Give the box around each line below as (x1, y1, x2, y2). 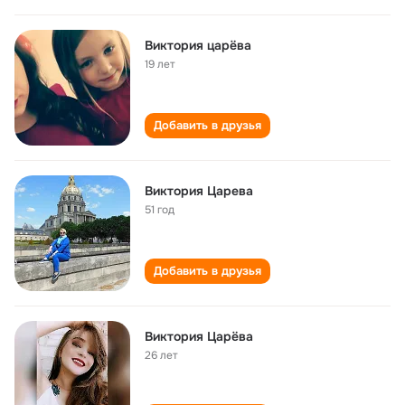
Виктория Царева (145, 183, 253, 199)
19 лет (145, 57, 175, 71)
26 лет (145, 348, 178, 363)
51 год (145, 202, 174, 217)
